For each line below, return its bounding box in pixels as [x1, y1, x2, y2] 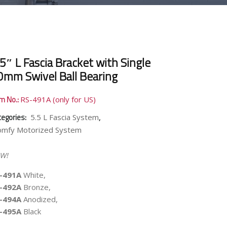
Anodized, [21, 194, 58, 204]
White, [21, 170, 46, 180]
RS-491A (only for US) [20, 94, 96, 104]
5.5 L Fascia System [30, 112, 99, 122]
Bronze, [21, 182, 51, 192]
